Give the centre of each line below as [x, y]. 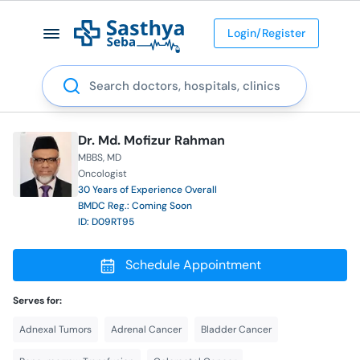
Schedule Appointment [193, 264]
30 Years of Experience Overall [147, 189]
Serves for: [37, 300]
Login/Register [266, 33]
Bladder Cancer [236, 329]
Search [62, 74]
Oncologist [102, 173]
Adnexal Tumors [55, 329]
